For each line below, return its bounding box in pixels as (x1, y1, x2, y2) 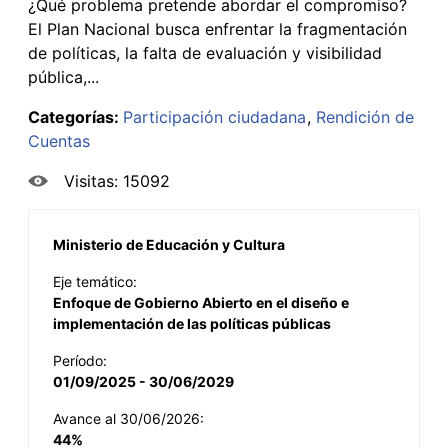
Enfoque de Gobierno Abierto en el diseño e (53, 293, 349, 311)
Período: (53, 351, 107, 369)
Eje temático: (53, 272, 137, 290)
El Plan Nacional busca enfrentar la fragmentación (28, 18, 407, 39)
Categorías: (28, 106, 123, 127)
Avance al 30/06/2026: (53, 409, 204, 427)
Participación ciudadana (123, 106, 306, 127)
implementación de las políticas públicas (53, 314, 331, 332)
